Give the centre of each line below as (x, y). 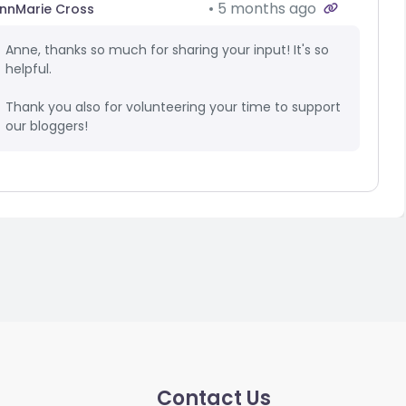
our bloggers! (47, 126)
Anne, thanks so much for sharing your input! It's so (167, 49)
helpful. (29, 68)
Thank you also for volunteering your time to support (173, 106)
